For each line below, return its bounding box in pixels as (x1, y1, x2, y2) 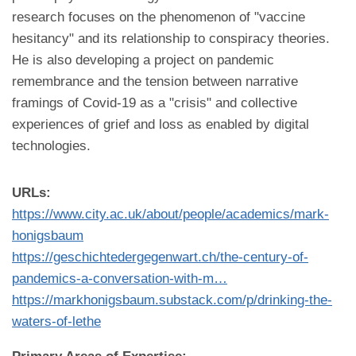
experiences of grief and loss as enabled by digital (12, 117, 309, 132)
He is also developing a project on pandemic (12, 52, 274, 68)
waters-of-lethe (12, 314, 101, 329)
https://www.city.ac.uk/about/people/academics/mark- (12, 207, 329, 222)
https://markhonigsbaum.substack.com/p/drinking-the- (12, 292, 332, 308)
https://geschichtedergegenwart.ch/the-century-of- (12, 250, 308, 265)
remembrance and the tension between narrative (12, 74, 298, 89)
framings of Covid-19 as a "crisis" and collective (12, 95, 297, 110)
